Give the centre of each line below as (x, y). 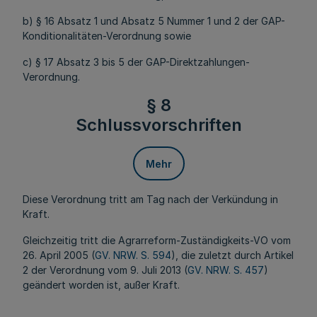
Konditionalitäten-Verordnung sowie (107, 36)
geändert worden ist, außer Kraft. (101, 285)
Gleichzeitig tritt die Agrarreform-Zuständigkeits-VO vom (157, 240)
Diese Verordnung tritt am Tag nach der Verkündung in (150, 199)
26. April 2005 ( (59, 255)
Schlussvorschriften (158, 125)
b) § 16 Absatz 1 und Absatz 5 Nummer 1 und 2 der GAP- (154, 21)
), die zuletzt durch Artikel (232, 255)
